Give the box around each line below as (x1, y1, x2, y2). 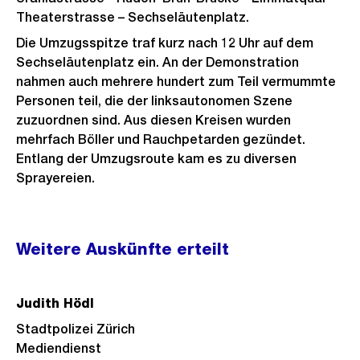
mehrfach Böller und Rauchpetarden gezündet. (16, 132, 305, 147)
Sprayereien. (16, 170, 98, 186)
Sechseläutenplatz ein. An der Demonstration (16, 55, 299, 70)
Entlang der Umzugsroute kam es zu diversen (16, 151, 297, 166)
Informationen (16, 248, 142, 272)
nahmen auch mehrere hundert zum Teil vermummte (16, 74, 336, 89)
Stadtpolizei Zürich (16, 321, 135, 337)
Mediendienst (16, 341, 101, 356)
